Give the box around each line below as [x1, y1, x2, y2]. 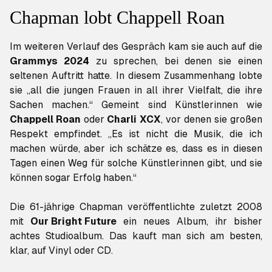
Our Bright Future [30, 216, 117, 228]
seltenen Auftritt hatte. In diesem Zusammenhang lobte [10, 70, 262, 82]
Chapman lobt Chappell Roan [10, 7, 225, 28]
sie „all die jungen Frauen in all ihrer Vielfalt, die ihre [10, 84, 262, 97]
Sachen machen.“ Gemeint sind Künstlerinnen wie [10, 99, 262, 111]
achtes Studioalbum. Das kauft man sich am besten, [10, 230, 262, 242]
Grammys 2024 [10, 55, 89, 67]
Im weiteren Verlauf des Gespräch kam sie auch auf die [10, 41, 262, 53]
